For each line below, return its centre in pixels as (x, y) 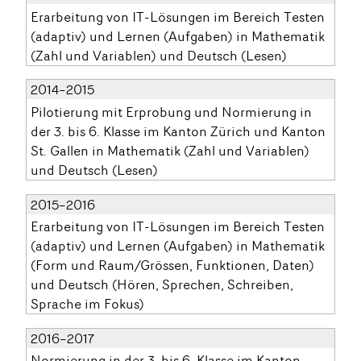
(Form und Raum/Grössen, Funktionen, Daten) (173, 265)
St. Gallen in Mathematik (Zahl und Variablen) (170, 150)
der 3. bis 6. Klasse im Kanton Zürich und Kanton (178, 131)
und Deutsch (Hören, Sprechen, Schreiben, (162, 284)
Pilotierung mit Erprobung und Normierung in (172, 112)
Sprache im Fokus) (88, 303)
